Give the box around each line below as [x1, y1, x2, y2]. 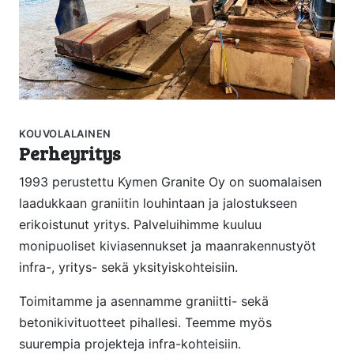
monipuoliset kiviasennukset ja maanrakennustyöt [19, 238, 316, 254]
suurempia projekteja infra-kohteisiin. [19, 336, 241, 352]
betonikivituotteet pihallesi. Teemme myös [19, 314, 272, 331]
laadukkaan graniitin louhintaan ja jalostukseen [19, 195, 297, 212]
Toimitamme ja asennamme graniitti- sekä [19, 293, 269, 310]
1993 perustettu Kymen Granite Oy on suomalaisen [19, 174, 322, 190]
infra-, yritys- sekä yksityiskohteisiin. [19, 259, 238, 276]
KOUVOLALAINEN [19, 127, 111, 141]
